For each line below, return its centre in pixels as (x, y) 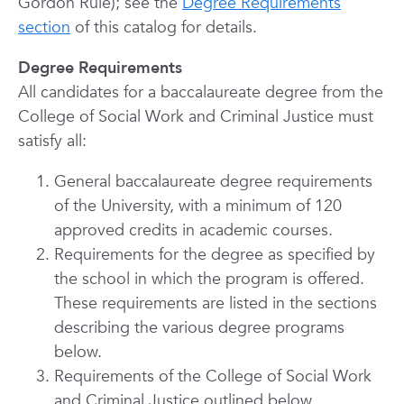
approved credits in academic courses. (193, 230)
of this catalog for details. (164, 28)
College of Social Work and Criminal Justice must (196, 117)
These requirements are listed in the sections (216, 303)
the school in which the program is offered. (209, 279)
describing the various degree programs (199, 328)
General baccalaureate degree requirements (213, 182)
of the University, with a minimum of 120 (198, 206)
